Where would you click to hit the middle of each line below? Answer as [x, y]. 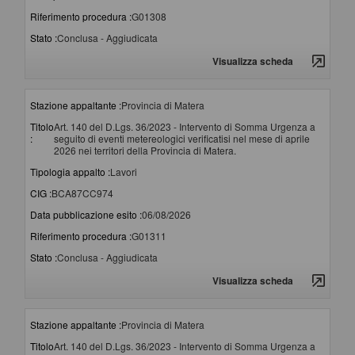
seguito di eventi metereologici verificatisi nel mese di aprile [182, 139]
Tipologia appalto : [70, 172]
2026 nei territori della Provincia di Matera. [145, 151]
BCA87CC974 [82, 193]
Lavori [124, 172]
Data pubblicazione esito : [86, 215]
